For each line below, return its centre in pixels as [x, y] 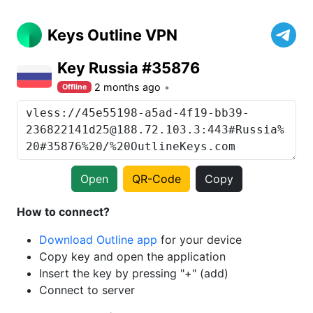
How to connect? [63, 212]
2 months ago [128, 87]
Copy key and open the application [132, 256]
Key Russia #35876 [129, 68]
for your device [199, 240]
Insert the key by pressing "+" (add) [134, 273]
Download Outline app [98, 240]
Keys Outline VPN [112, 35]
